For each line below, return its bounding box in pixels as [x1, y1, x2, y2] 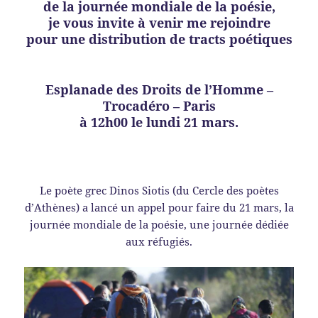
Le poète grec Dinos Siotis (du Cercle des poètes [39, 183, 279, 198]
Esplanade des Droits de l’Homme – [45, 81, 273, 99]
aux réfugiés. [126, 234, 192, 249]
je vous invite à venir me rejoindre [48, 14, 270, 32]
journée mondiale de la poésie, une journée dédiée [29, 217, 289, 232]
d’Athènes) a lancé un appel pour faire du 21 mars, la [24, 200, 294, 215]
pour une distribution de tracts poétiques [26, 31, 292, 48]
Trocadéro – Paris [102, 97, 216, 115]
